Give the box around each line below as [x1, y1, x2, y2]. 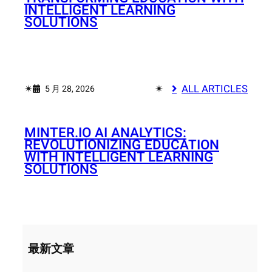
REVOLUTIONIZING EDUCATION [24, 135, 219, 155]
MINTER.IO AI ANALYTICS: [24, 123, 186, 143]
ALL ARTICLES [182, 81, 248, 97]
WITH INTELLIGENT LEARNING [24, 147, 213, 167]
